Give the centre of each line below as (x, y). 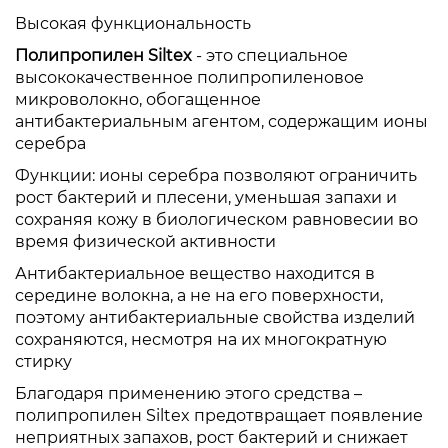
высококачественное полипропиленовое (189, 78)
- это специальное (270, 56)
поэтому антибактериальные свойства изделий (215, 318)
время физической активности (145, 242)
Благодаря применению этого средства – (188, 394)
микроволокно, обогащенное (138, 100)
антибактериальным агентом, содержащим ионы (221, 122)
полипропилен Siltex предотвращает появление (219, 416)
